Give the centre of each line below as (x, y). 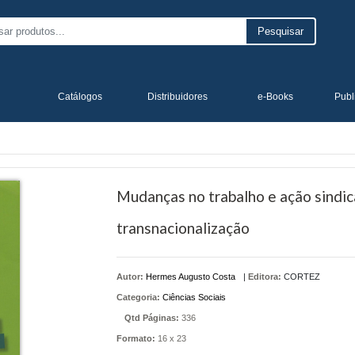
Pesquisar (281, 32)
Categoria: (138, 297)
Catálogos (80, 97)
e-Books (275, 97)
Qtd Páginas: (151, 318)
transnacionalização (183, 228)
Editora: (264, 277)
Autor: (131, 277)
